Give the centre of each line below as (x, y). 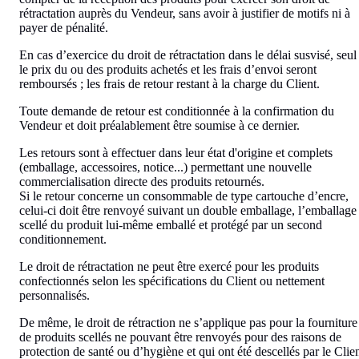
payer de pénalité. (64, 27)
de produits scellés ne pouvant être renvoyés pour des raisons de (180, 337)
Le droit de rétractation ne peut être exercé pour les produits (169, 266)
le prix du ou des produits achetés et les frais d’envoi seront (168, 69)
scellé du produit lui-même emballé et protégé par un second (171, 224)
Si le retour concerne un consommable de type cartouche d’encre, (184, 196)
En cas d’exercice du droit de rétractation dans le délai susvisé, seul (188, 54)
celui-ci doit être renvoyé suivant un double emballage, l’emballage (188, 210)
